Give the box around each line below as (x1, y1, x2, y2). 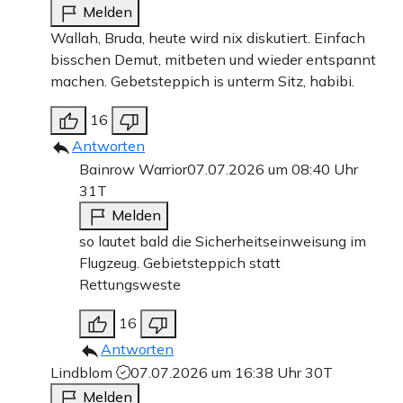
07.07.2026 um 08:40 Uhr (187, 159, 358, 178)
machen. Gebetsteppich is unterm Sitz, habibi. (50, 71, 354, 90)
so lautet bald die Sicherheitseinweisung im (79, 231, 366, 250)
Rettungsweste (79, 274, 181, 293)
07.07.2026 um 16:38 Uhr (130, 363, 305, 381)
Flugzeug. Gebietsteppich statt (79, 253, 281, 272)
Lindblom (50, 363, 116, 381)
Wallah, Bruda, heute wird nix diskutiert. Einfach (50, 28, 365, 47)
